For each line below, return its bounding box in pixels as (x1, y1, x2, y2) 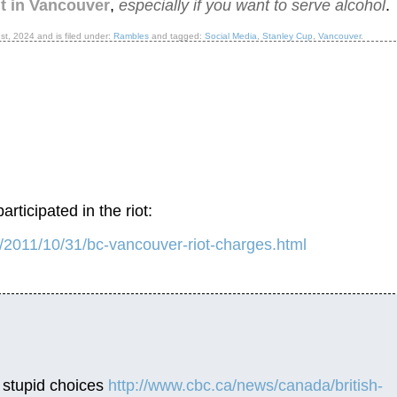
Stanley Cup (261, 30, 313, 41)
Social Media (204, 30, 257, 41)
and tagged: (148, 30, 205, 41)
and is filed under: (34, 30, 113, 41)
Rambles (113, 30, 149, 41)
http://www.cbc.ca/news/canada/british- (108, 377, 383, 395)
